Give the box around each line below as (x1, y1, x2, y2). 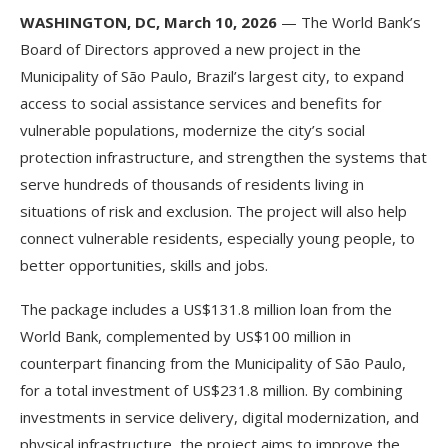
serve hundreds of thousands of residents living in (20, 173, 364, 194)
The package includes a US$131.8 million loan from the (20, 298, 392, 319)
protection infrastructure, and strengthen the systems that (20, 146, 427, 167)
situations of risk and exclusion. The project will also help (20, 200, 407, 221)
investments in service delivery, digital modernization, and (20, 406, 419, 427)
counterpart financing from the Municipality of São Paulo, (20, 352, 406, 373)
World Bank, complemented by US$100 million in (20, 325, 351, 346)
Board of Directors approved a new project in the (20, 38, 361, 59)
